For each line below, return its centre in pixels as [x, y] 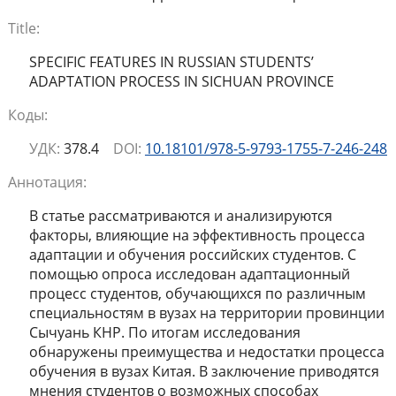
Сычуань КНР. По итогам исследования [164, 333]
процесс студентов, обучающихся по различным [197, 294]
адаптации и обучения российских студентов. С [192, 255]
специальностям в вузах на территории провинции [206, 313]
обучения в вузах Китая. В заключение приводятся [204, 372]
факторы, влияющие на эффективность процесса [197, 236]
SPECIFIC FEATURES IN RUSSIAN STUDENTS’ [171, 62]
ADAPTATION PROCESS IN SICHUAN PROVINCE [181, 82]
